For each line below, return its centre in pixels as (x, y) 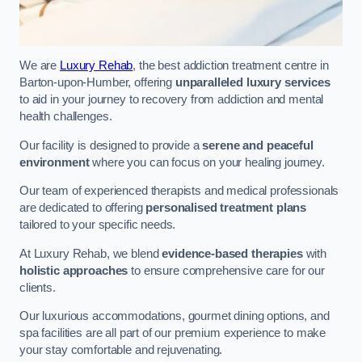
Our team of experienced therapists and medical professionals (179, 191)
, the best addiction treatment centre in (231, 66)
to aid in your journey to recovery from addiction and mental (172, 100)
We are (40, 66)
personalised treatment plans (226, 208)
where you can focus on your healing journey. (208, 162)
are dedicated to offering (83, 208)
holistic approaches (74, 270)
